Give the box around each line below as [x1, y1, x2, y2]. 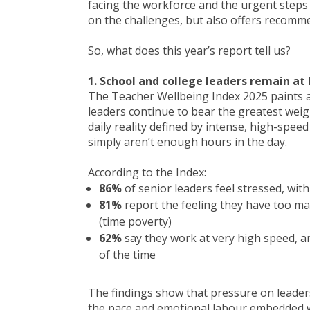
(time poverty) [99, 214, 172, 229]
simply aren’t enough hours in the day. [88, 134, 290, 149]
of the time [99, 247, 158, 262]
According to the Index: [88, 165, 206, 180]
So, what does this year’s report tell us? [88, 43, 291, 58]
